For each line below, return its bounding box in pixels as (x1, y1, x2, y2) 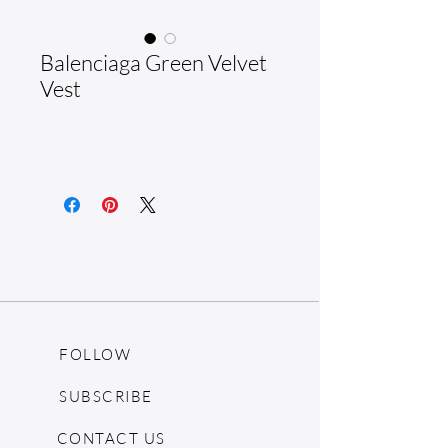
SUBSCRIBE (59, 386, 153, 406)
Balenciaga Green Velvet (40, 49, 267, 76)
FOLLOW (59, 344, 131, 364)
